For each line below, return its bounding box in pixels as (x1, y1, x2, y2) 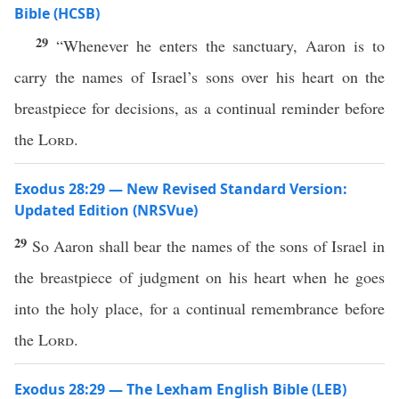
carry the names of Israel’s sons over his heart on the (14, 66, 385, 87)
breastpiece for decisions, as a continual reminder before (14, 97, 385, 118)
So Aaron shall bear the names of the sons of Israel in (31, 235, 386, 256)
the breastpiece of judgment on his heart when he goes (14, 266, 385, 288)
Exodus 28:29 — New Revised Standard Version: (14, 179, 347, 199)
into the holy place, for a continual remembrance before (14, 297, 385, 319)
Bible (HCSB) (14, 4, 100, 23)
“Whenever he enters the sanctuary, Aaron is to (55, 35, 385, 56)
